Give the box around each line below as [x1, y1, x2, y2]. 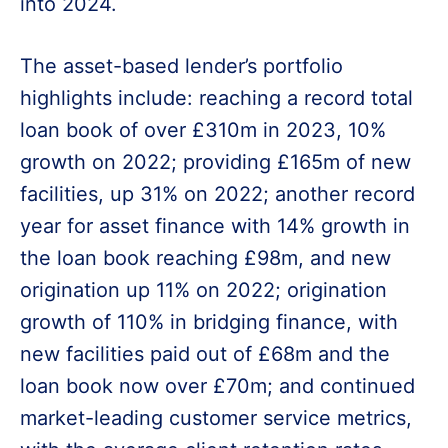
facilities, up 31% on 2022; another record [20, 182, 415, 206]
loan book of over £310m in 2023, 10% [20, 118, 386, 142]
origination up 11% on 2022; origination [20, 278, 387, 302]
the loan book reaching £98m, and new [20, 246, 391, 270]
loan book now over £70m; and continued [20, 374, 415, 398]
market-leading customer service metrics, [20, 406, 412, 430]
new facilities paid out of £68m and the [20, 342, 390, 366]
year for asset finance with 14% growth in [20, 214, 410, 238]
